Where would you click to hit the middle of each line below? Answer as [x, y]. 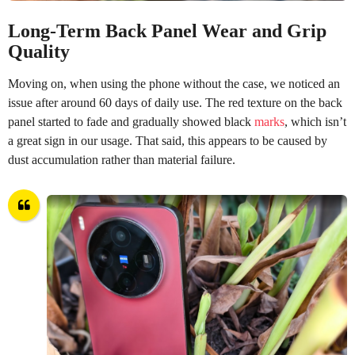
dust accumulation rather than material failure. [122, 159]
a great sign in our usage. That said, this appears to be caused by [168, 140]
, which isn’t [315, 121]
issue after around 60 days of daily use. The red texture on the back [175, 102]
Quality [39, 51]
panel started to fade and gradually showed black [131, 121]
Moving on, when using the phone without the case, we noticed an [174, 83]
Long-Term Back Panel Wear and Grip [167, 30]
